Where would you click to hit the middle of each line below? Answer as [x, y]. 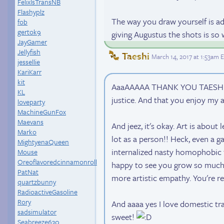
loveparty [31, 102]
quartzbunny [37, 182]
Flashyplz [31, 12]
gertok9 [29, 32]
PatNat [28, 172]
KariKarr [29, 72]
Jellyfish [29, 52]
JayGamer [32, 42]
